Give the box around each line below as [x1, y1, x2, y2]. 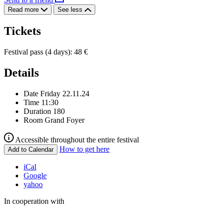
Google [24, 171, 47, 180]
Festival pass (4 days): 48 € [4, 48, 88, 56]
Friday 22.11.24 [40, 89, 89, 98]
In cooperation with [4, 196, 64, 205]
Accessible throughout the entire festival [15, 135, 139, 144]
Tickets [4, 25, 41, 38]
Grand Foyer [45, 115, 84, 124]
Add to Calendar [8, 145, 54, 153]
